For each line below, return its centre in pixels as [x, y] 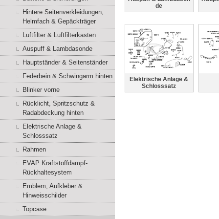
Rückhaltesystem [47, 172]
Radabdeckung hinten [53, 113]
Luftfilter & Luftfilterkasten [59, 35]
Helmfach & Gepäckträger [59, 21]
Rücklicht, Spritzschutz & [59, 103]
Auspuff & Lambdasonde [57, 49]
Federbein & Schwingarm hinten [67, 76]
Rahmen [34, 149]
